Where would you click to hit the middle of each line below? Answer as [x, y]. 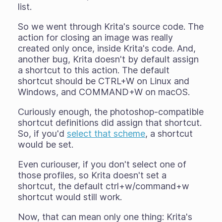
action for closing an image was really [95, 37]
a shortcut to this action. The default [93, 70]
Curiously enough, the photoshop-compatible [111, 111]
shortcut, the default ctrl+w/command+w [103, 186]
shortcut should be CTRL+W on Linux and [103, 81]
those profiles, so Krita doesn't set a [92, 175]
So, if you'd [42, 133]
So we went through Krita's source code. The [111, 26]
